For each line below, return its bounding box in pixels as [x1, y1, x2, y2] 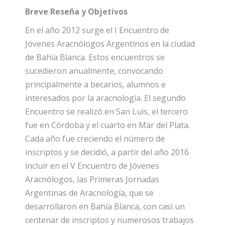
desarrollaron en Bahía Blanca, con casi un [25, 200, 185, 212]
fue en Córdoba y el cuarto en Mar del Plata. [25, 119, 190, 131]
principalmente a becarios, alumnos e [25, 78, 166, 90]
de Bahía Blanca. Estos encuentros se [25, 51, 165, 63]
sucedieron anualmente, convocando [25, 65, 163, 76]
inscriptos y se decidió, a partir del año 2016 [25, 146, 189, 158]
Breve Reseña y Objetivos [25, 6, 128, 17]
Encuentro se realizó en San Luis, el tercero [25, 105, 188, 117]
